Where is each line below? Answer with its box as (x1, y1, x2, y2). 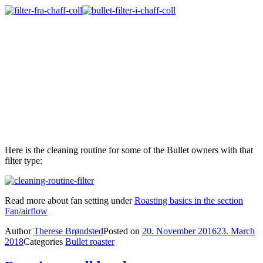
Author (5, 226, 33, 237)
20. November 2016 (142, 226, 217, 237)
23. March (217, 226, 255, 237)
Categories (23, 237, 65, 247)
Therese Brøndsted (33, 226, 103, 237)
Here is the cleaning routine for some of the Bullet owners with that (5, 145, 253, 156)
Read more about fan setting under (5, 195, 134, 206)
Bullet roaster (65, 237, 114, 247)
